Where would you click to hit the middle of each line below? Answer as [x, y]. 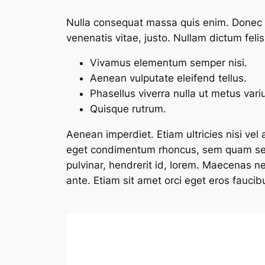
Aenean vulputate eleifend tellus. [168, 78]
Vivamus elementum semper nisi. [169, 63]
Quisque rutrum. [128, 109]
